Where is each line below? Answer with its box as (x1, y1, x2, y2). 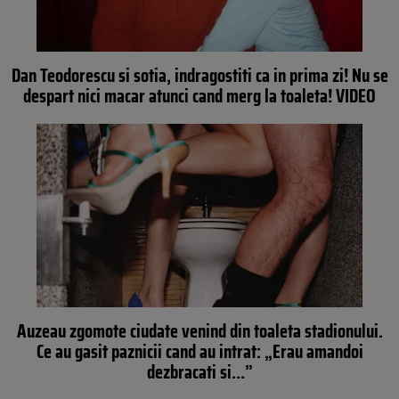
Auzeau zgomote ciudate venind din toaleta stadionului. (16, 315, 383, 346)
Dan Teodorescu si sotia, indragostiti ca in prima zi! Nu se (11, 61, 388, 90)
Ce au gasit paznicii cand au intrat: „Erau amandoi (36, 336, 363, 366)
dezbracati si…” (146, 356, 253, 387)
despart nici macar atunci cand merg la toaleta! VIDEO (23, 81, 376, 110)
